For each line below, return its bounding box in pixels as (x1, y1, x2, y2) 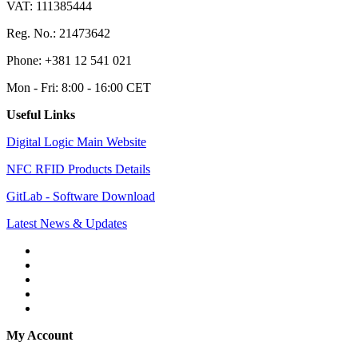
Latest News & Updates (6, 216, 127, 230)
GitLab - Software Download (6, 189, 155, 203)
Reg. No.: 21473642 (6, 26, 110, 40)
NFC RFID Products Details (6, 161, 150, 176)
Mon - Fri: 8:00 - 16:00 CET (6, 80, 151, 94)
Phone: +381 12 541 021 (6, 53, 132, 67)
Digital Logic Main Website (6, 134, 146, 149)
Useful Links (6, 107, 75, 121)
